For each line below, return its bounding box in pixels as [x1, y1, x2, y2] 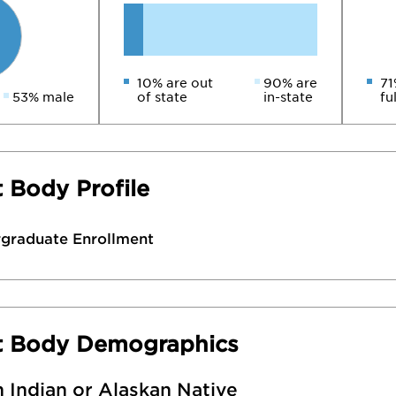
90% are [263, 76, 317, 90]
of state [137, 90, 187, 104]
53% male [12, 90, 74, 104]
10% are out [137, 76, 213, 90]
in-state [263, 90, 313, 104]
